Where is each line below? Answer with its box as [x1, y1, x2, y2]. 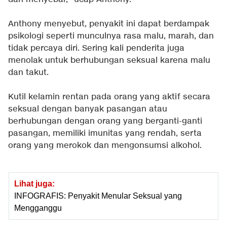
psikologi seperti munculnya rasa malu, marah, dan [8, 30, 214, 42]
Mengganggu [14, 203, 62, 212]
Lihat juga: [14, 179, 55, 188]
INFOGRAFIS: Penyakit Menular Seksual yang [14, 191, 182, 200]
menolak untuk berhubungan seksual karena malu [8, 55, 210, 66]
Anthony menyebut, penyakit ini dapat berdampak [8, 18, 209, 29]
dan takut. [8, 67, 49, 78]
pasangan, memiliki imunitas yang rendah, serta [8, 128, 202, 139]
